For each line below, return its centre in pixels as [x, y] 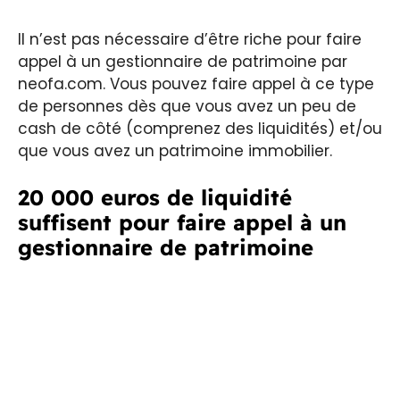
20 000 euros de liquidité [155, 198]
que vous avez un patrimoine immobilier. [175, 150]
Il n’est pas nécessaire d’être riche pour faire [190, 39]
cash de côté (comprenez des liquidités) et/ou [200, 128]
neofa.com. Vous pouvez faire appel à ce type [196, 83]
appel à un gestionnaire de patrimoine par [183, 61]
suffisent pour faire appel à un [182, 223]
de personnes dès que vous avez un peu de [187, 106]
